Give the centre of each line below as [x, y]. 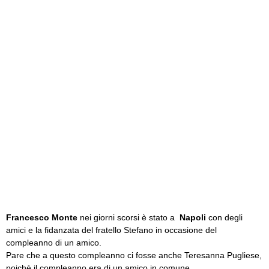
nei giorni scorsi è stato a [128, 217]
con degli [224, 217]
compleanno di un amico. [54, 243]
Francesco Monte [42, 217]
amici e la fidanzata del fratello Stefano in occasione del [111, 230]
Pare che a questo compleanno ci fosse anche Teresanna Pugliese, [134, 255]
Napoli [193, 217]
